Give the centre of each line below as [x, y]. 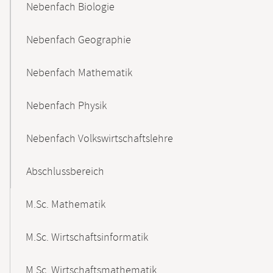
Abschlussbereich [65, 172]
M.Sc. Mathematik [66, 205]
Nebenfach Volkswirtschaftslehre [100, 139]
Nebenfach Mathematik [79, 73]
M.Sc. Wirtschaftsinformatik [87, 238]
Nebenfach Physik [66, 106]
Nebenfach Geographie [79, 40]
